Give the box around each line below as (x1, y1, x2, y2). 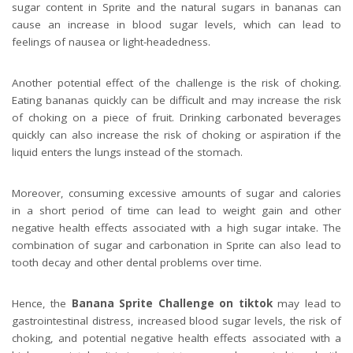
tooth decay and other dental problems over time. (12, 255, 262, 269)
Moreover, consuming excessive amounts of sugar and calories (12, 185, 341, 200)
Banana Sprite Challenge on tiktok (71, 295, 273, 310)
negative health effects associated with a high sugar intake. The (12, 220, 341, 235)
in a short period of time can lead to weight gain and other (12, 203, 341, 217)
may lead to (272, 295, 342, 310)
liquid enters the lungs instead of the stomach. (12, 144, 243, 159)
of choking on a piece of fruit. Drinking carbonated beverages (12, 110, 341, 124)
